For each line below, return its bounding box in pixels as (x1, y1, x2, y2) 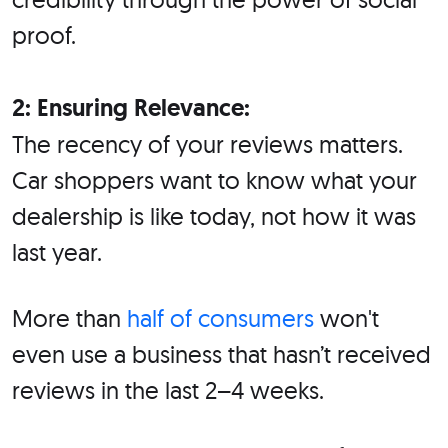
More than (12, 303, 127, 334)
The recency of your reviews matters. (12, 129, 403, 160)
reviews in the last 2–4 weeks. (12, 375, 324, 406)
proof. (12, 20, 76, 51)
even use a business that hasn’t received (12, 339, 431, 370)
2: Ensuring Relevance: (12, 92, 250, 124)
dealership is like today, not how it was (12, 201, 416, 232)
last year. (12, 237, 102, 268)
